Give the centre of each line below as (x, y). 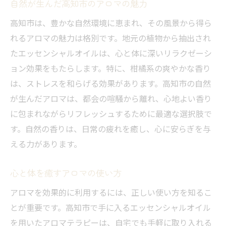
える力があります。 (46, 144)
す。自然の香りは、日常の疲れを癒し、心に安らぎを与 (110, 129)
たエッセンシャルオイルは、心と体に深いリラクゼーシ (111, 53)
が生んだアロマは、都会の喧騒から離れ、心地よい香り (111, 99)
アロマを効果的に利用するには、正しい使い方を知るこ (111, 192)
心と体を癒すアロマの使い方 (66, 173)
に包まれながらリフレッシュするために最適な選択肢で (111, 114)
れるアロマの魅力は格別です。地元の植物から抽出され (110, 38)
